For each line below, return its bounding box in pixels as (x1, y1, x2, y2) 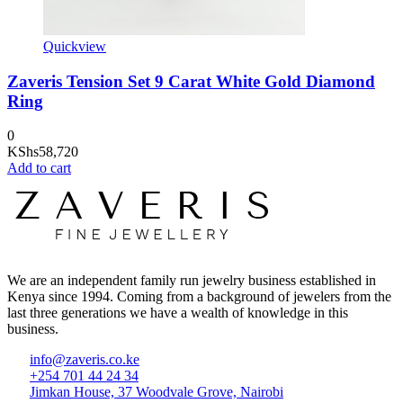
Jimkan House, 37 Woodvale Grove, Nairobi (30, 384, 283, 400)
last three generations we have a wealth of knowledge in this (7, 305, 348, 321)
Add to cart (7, 160, 71, 176)
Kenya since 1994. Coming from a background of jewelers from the (7, 289, 391, 305)
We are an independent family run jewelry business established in (7, 273, 376, 289)
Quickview (43, 38, 106, 54)
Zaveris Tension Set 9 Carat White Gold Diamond (7, 71, 375, 91)
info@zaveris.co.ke (30, 352, 139, 368)
